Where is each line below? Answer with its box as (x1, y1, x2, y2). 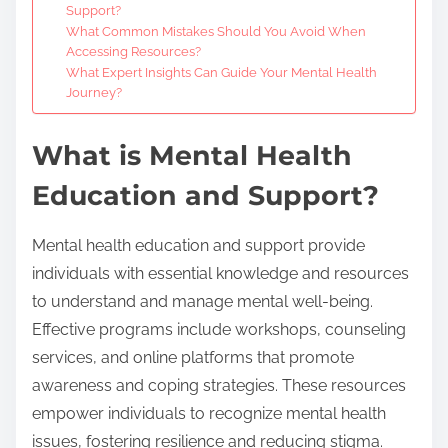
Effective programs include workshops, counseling (32, 319, 406, 339)
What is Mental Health (32, 138, 352, 172)
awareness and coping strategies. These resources (32, 375, 406, 395)
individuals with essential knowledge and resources (32, 263, 409, 283)
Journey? (65, 84, 122, 100)
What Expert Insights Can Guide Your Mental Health (65, 64, 377, 80)
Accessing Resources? (65, 43, 201, 59)
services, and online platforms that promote (32, 347, 354, 367)
